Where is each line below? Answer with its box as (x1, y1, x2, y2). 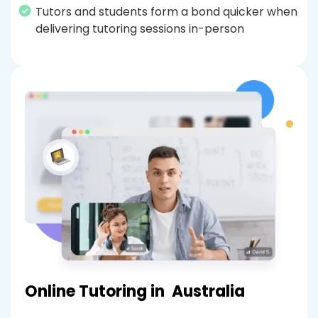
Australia (172, 280, 245, 303)
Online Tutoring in (25, 280, 168, 303)
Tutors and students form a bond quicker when (35, 4, 297, 21)
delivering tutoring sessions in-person (35, 21, 244, 38)
